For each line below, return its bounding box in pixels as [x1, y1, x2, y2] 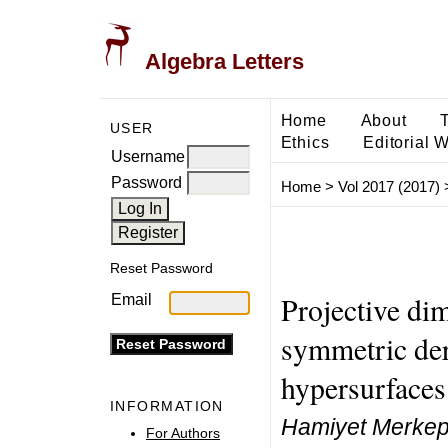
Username [111, 147, 185, 165]
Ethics [280, 132, 330, 151]
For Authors [146, 424, 220, 441]
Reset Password [110, 260, 213, 277]
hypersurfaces [280, 367, 446, 407]
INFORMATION [110, 398, 224, 415]
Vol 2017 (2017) [337, 178, 440, 196]
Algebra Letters [140, 49, 304, 75]
